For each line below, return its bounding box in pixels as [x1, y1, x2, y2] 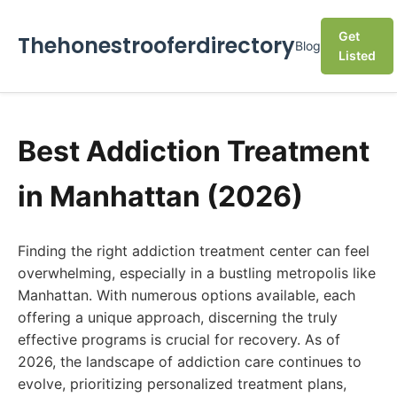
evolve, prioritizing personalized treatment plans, [18, 375, 346, 393]
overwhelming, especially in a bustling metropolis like [18, 264, 376, 282]
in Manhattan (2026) [18, 179, 303, 214]
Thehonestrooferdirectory [18, 31, 295, 60]
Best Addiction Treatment [18, 134, 370, 168]
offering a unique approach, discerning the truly [18, 308, 338, 326]
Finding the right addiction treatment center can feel [18, 242, 370, 260]
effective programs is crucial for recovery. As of [18, 331, 340, 348]
